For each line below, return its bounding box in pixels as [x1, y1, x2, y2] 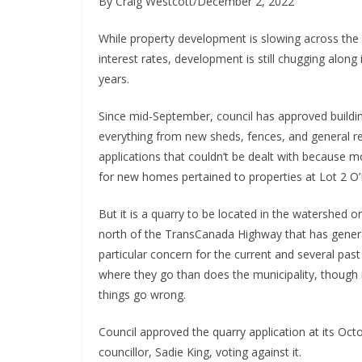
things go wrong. [99, 287, 186, 303]
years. [99, 71, 129, 87]
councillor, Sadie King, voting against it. [99, 344, 301, 360]
